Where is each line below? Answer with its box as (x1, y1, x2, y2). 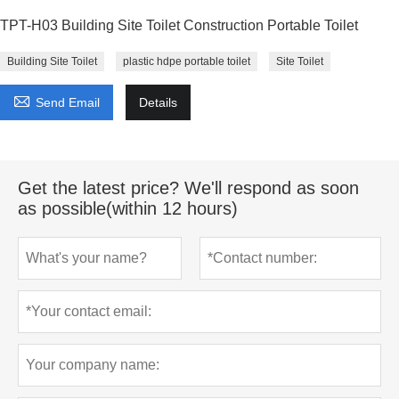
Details (139, 94, 177, 110)
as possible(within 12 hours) (18, 198, 238, 218)
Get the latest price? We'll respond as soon (18, 177, 359, 198)
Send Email (36, 94, 100, 110)
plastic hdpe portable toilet (123, 54, 250, 68)
